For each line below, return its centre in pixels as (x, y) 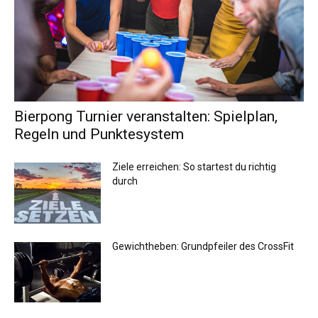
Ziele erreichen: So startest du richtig (194, 167)
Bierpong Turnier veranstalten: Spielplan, (146, 117)
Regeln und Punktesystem (99, 135)
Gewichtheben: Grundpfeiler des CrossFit (203, 246)
